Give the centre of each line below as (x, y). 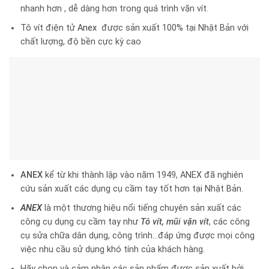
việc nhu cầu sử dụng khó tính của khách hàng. (112, 250)
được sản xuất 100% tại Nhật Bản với (174, 28)
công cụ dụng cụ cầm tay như (80, 222)
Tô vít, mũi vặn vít (174, 222)
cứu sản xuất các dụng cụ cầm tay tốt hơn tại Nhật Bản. (131, 189)
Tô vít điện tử (49, 28)
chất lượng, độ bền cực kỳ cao (80, 41)
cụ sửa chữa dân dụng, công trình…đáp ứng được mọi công (137, 236)
